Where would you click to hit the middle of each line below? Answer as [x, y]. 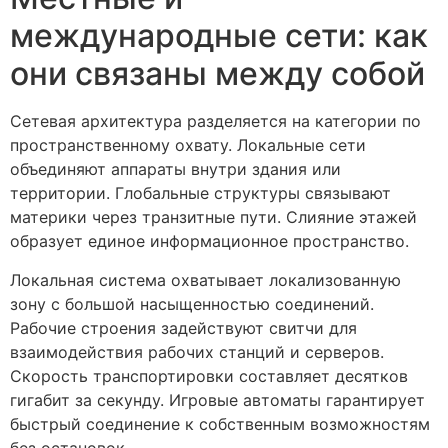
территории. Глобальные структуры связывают [200, 193]
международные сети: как [219, 36]
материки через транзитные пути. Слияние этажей [213, 217]
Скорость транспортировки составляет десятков [209, 375]
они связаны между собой [217, 74]
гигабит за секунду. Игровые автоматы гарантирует [217, 399]
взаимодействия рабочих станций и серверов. [197, 351]
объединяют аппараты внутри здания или [175, 169]
